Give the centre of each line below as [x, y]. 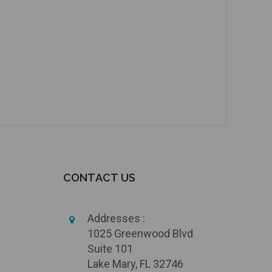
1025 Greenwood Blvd [140, 234]
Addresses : [116, 219]
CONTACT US [99, 178]
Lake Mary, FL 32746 [135, 264]
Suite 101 [110, 249]
